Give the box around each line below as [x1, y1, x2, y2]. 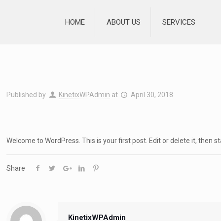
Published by [6, 91, 46, 99]
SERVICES [162, 18, 195, 27]
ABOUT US [106, 18, 141, 27]
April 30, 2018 [130, 91, 173, 99]
